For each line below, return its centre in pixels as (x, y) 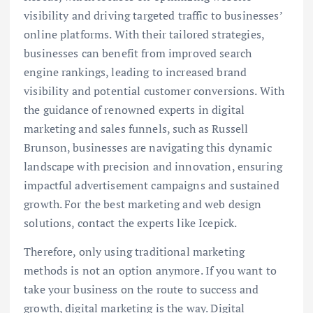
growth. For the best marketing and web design (143, 204)
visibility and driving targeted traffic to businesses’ (153, 15)
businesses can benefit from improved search (138, 53)
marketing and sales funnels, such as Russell (136, 128)
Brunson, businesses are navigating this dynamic (148, 147)
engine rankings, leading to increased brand (136, 72)
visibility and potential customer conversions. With (154, 90)
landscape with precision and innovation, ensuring (153, 166)
